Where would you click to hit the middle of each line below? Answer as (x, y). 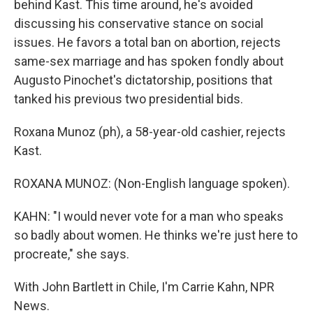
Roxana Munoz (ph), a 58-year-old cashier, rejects (150, 132)
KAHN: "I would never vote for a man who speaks (149, 216)
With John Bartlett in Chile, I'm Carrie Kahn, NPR (144, 287)
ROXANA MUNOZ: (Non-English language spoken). (152, 183)
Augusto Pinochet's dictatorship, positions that (143, 80)
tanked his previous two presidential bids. (129, 99)
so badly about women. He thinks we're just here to (156, 235)
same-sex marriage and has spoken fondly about (149, 61)
